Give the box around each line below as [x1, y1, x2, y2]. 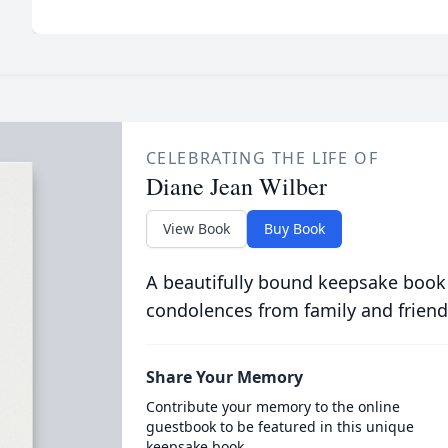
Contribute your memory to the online [145, 397, 400, 416]
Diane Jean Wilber [145, 170, 327, 202]
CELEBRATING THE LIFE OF [145, 147, 379, 169]
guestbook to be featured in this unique [145, 417, 414, 436]
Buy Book [263, 219, 325, 238]
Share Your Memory [145, 366, 303, 388]
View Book [162, 219, 230, 238]
